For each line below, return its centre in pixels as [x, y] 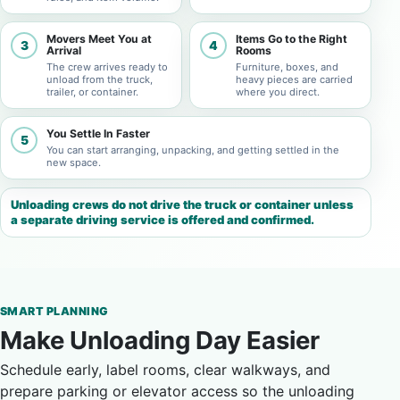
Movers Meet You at [99, 39]
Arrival [64, 50]
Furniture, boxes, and [287, 67]
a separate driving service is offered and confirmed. [162, 220]
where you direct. [278, 92]
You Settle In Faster [98, 133]
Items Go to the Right [292, 39]
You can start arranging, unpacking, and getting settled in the [193, 150]
